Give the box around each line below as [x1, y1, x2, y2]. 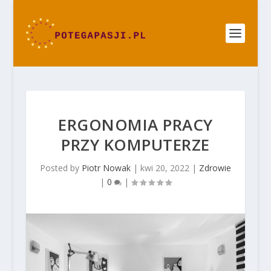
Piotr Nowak [81, 162, 131, 174]
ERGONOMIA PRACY [58, 114, 213, 135]
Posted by [39, 162, 82, 174]
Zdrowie [198, 162, 231, 174]
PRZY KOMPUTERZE [61, 134, 210, 155]
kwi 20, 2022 [140, 162, 189, 174]
